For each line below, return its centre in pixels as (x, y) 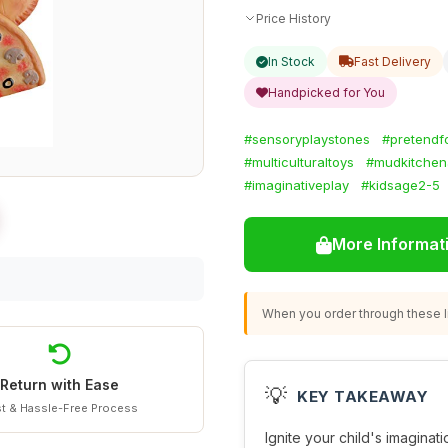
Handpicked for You (326, 92)
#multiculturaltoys (299, 162)
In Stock (291, 61)
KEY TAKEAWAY (362, 396)
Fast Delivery (392, 61)
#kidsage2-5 (400, 185)
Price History (293, 18)
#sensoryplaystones (307, 139)
